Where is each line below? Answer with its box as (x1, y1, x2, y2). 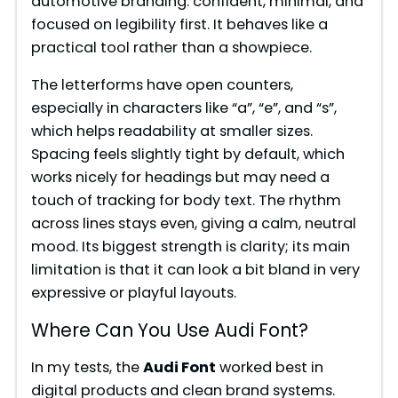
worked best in (215, 356, 323, 378)
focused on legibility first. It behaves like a (30, 13, 328, 35)
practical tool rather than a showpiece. (30, 36, 312, 58)
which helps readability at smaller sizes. (30, 121, 313, 142)
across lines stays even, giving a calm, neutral (30, 213, 356, 235)
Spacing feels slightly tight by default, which (30, 144, 345, 165)
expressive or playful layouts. (30, 283, 236, 304)
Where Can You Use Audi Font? (30, 318, 308, 344)
